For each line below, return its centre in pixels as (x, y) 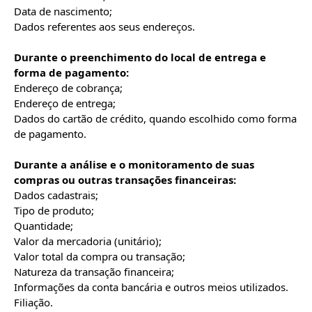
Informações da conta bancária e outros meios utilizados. (151, 287)
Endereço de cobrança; (68, 88)
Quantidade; (44, 226)
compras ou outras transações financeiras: (125, 180)
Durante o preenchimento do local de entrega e (140, 57)
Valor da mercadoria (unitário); (88, 241)
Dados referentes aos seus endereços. (104, 26)
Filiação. (33, 302)
